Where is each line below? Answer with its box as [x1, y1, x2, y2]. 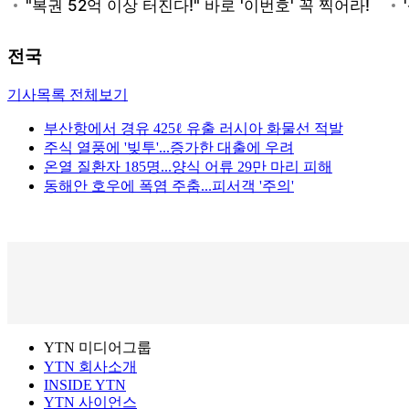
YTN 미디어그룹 [44, 340, 152, 356]
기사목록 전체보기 [7, 87, 128, 103]
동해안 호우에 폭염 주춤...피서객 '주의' [44, 178, 294, 194]
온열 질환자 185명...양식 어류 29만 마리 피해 [44, 159, 332, 175]
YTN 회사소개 [44, 359, 137, 375]
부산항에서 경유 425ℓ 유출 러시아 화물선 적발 [44, 121, 343, 137]
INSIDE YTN [44, 377, 126, 393]
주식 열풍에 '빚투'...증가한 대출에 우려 [44, 140, 294, 156]
